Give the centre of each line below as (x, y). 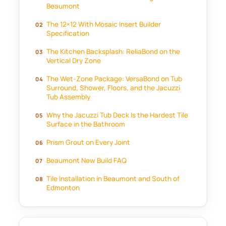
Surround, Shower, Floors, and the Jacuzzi (114, 88)
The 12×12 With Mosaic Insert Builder (104, 24)
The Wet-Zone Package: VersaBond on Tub (115, 78)
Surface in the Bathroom (86, 124)
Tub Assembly (69, 97)
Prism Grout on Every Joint (89, 142)
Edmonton (63, 187)
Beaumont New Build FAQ (87, 160)
